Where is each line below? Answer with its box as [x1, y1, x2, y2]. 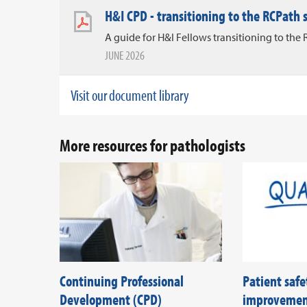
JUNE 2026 [105, 47, 145, 63]
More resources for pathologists [60, 134, 248, 156]
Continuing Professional [60, 271, 184, 291]
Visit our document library [71, 85, 189, 105]
